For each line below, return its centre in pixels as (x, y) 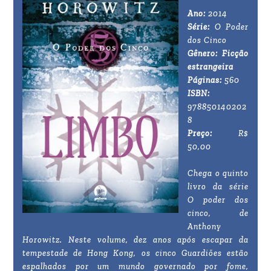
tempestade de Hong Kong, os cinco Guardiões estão (135, 253)
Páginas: (206, 80)
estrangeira (211, 67)
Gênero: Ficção (218, 54)
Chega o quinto (218, 174)
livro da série (218, 187)
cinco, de (218, 214)
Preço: (213, 134)
